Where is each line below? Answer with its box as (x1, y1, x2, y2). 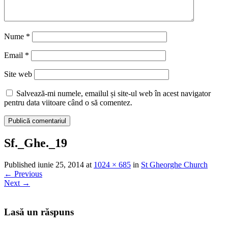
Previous (12, 169, 42, 179)
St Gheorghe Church (141, 160, 208, 169)
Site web (4, 70, 32, 79)
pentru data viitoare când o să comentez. (4, 98, 132, 107)
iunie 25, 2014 (38, 160, 84, 169)
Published (4, 160, 38, 169)
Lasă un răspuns (4, 206, 74, 217)
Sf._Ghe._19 (4, 136, 67, 150)
